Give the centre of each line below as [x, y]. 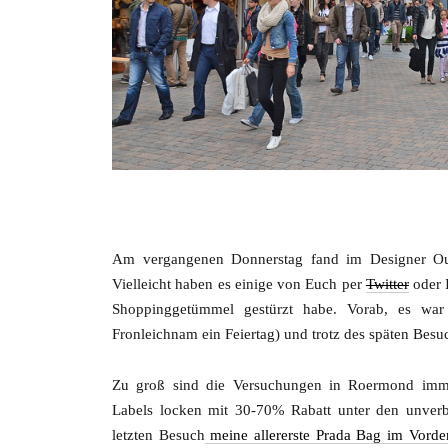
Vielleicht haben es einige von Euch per [239, 284]
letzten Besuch [158, 435]
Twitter [387, 284]
